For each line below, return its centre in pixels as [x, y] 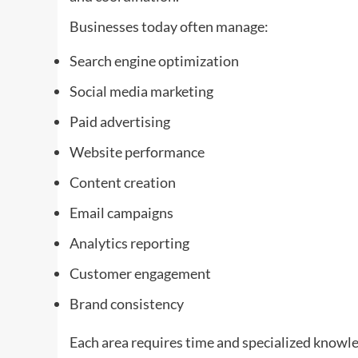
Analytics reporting [129, 243]
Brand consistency [127, 303]
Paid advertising [120, 121]
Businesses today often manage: [169, 26]
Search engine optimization [154, 60]
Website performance [137, 151]
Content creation [123, 182]
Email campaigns [121, 212]
